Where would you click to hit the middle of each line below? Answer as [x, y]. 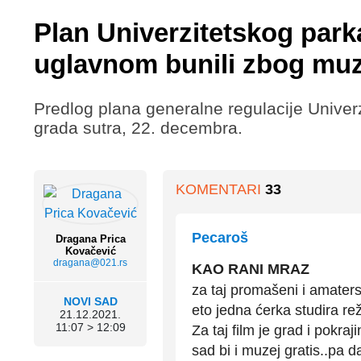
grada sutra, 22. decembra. [138, 128]
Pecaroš [220, 238]
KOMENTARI [220, 189]
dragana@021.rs [90, 263]
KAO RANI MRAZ [251, 270]
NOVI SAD [90, 302]
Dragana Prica [90, 239]
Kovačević [90, 251]
